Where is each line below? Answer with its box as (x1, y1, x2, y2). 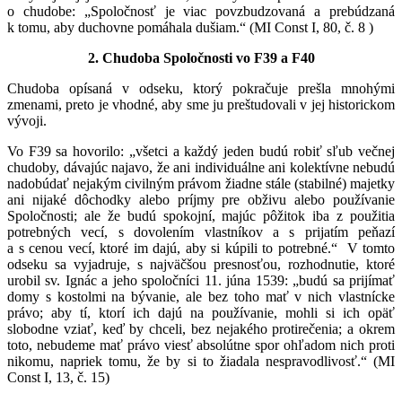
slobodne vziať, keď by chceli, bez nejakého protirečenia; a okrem (7, 320, 395, 336)
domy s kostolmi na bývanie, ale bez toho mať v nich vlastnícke (7, 288, 395, 304)
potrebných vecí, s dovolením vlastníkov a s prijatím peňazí (7, 223, 395, 240)
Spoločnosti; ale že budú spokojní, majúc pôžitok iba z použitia (7, 207, 395, 223)
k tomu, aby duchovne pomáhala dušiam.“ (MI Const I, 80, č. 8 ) (7, 19, 373, 35)
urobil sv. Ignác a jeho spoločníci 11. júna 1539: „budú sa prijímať (7, 272, 395, 288)
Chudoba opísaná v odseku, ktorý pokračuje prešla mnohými (7, 80, 395, 96)
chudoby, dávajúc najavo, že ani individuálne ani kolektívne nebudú (7, 159, 395, 175)
